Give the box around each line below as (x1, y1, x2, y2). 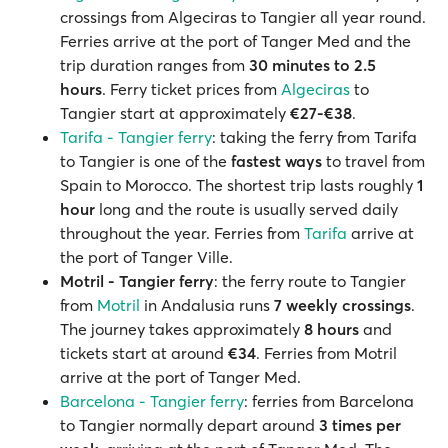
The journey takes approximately (60, 319, 304, 339)
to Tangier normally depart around (60, 415, 319, 435)
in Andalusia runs (140, 295, 274, 315)
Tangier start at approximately (60, 103, 286, 123)
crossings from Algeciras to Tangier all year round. (60, 7, 426, 27)
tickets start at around (60, 343, 228, 363)
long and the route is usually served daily (95, 199, 398, 219)
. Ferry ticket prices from (102, 79, 281, 99)
